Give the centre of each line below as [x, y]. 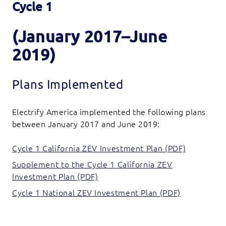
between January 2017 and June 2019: [86, 124]
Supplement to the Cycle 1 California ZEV [92, 165]
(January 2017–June [90, 37]
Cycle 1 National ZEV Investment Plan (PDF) [96, 193]
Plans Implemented [68, 85]
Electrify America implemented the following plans [109, 112]
